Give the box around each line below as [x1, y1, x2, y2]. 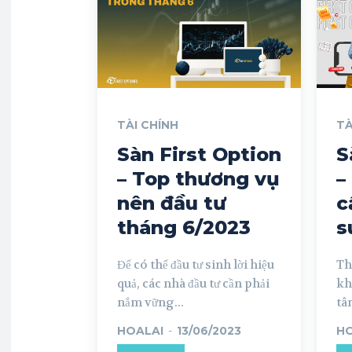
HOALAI [117, 323, 163, 338]
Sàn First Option [117, 142, 281, 166]
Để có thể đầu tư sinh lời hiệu [117, 256, 274, 273]
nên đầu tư [117, 191, 226, 214]
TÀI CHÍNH [117, 117, 178, 132]
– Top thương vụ [117, 167, 280, 190]
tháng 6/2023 [117, 215, 251, 239]
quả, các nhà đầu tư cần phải [117, 275, 269, 291]
